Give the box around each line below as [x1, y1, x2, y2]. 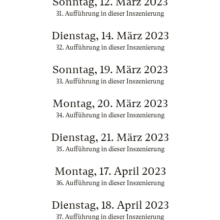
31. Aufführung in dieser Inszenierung [56, 10, 164, 17]
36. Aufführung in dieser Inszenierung [55, 179, 165, 187]
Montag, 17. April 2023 [54, 165, 166, 177]
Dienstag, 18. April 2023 [51, 199, 169, 211]
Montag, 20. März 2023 [52, 97, 168, 110]
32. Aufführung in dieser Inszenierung [55, 44, 165, 51]
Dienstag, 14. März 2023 [51, 29, 169, 42]
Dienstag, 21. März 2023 [51, 131, 169, 143]
